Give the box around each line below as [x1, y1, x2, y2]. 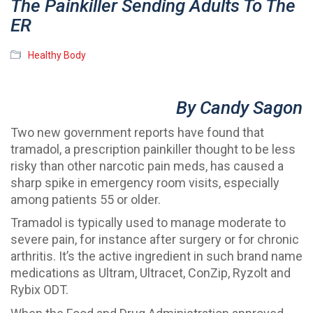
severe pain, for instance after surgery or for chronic [10, 232, 299, 247]
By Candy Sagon [176, 97, 303, 119]
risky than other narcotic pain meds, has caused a [10, 158, 284, 173]
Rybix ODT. [10, 282, 68, 298]
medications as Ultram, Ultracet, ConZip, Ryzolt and [10, 265, 291, 281]
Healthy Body [28, 50, 86, 61]
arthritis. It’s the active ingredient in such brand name [10, 249, 303, 264]
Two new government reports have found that [10, 124, 264, 140]
